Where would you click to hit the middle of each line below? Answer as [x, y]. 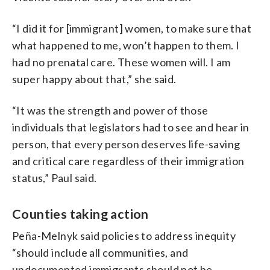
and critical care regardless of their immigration [128, 161]
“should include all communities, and [100, 252]
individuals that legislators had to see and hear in [131, 127]
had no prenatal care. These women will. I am [121, 62]
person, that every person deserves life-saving [126, 144]
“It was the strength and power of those [110, 110]
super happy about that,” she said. [94, 79]
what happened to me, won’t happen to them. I [126, 45]
